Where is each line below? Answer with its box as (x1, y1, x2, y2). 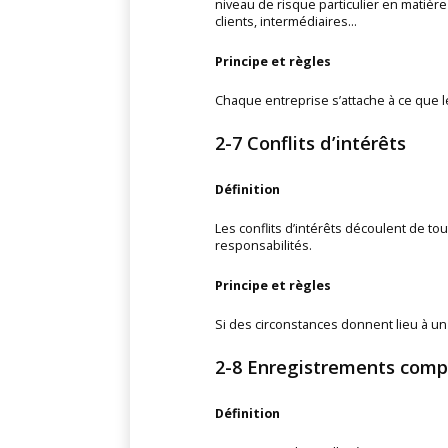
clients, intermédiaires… (214, 13, 357, 31)
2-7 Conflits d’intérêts (214, 131, 406, 156)
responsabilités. (214, 237, 312, 255)
